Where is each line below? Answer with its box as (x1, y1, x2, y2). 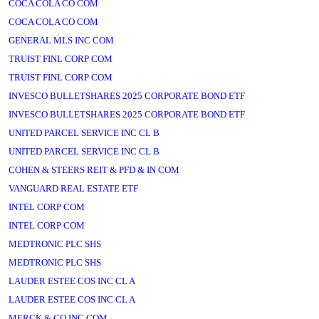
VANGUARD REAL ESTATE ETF (9, 183, 138, 194)
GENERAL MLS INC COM (9, 35, 114, 46)
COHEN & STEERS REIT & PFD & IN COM (9, 164, 179, 175)
